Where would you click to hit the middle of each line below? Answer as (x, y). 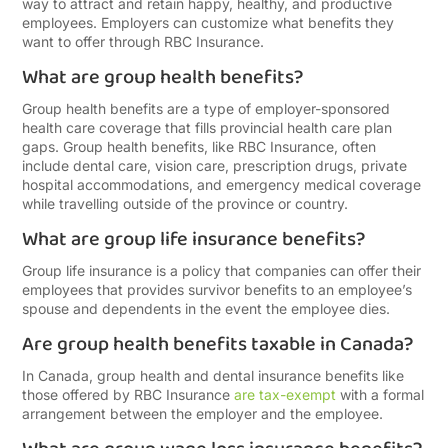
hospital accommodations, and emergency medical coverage (222, 184)
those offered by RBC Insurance (128, 394)
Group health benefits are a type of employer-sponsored (206, 108)
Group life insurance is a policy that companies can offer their (222, 270)
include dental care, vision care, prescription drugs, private (215, 165)
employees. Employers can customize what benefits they (208, 22)
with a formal (380, 394)
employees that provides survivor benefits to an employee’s (217, 289)
